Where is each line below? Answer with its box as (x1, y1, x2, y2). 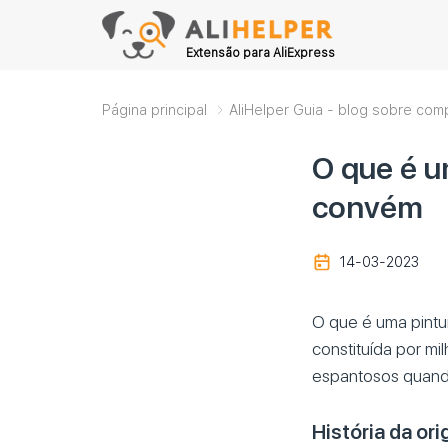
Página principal (102, 101, 207, 118)
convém (312, 188, 423, 225)
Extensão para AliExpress (186, 46, 335, 60)
